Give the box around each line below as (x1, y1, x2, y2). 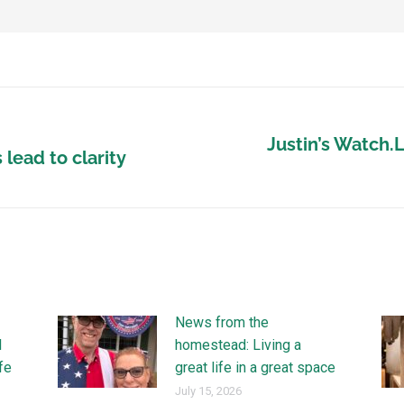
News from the (174, 314, 269, 331)
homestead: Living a (174, 336, 301, 353)
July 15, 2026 (174, 384, 242, 398)
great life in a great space (174, 359, 335, 376)
